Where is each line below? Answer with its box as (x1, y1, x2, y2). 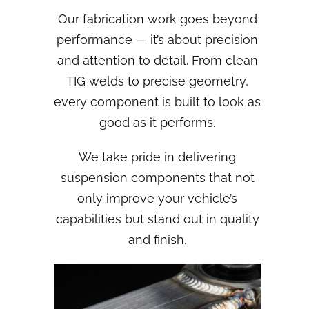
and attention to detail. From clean (57, 53, 258, 68)
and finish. (128, 232, 186, 248)
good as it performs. (99, 115, 215, 130)
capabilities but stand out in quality (55, 212, 259, 227)
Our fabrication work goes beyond (57, 12, 257, 27)
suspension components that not (60, 170, 255, 186)
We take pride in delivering (79, 150, 236, 165)
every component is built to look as (54, 94, 261, 110)
